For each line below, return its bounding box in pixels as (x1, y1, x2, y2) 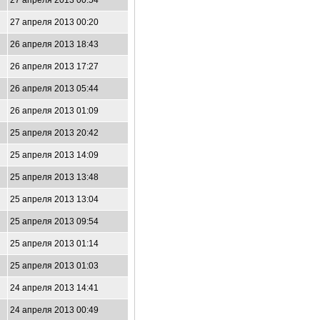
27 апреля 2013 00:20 (10, 17, 99, 27)
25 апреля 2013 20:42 (10, 128, 99, 138)
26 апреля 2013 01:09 (10, 106, 99, 116)
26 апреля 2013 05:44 (10, 84, 99, 94)
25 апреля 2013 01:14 (10, 239, 99, 249)
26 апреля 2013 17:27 (10, 61, 99, 71)
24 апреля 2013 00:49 (10, 305, 99, 315)
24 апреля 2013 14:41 (10, 283, 99, 293)
